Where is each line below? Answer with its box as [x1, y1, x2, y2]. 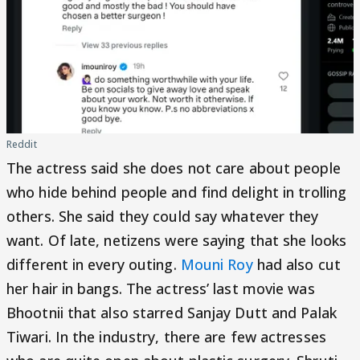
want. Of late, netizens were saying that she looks [6, 231, 347, 250]
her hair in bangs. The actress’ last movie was [6, 279, 315, 298]
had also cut [252, 255, 341, 274]
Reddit [6, 137, 37, 151]
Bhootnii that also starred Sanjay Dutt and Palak [6, 303, 337, 322]
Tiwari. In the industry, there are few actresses [6, 327, 326, 346]
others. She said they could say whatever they [6, 207, 319, 226]
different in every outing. [6, 255, 181, 274]
